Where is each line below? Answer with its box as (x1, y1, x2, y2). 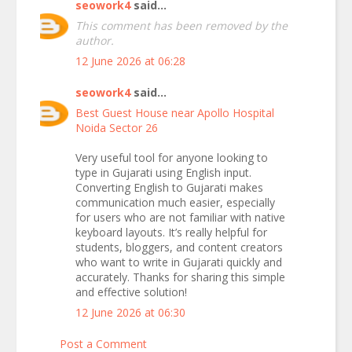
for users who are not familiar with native (75, 210, 285, 225)
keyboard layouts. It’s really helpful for (75, 225, 267, 240)
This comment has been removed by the (75, 18, 288, 33)
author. (75, 33, 114, 48)
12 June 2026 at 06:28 (75, 53, 185, 68)
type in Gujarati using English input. (75, 165, 251, 180)
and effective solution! (75, 284, 187, 299)
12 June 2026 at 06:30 (75, 305, 185, 320)
